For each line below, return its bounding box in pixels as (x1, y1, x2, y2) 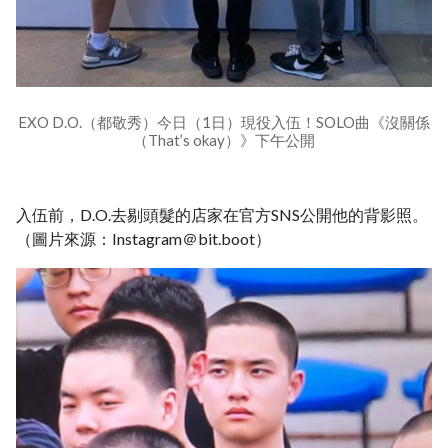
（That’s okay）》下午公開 (133, 130, 315, 149)
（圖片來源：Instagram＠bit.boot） (16, 228, 271, 248)
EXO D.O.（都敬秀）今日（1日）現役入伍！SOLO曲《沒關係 (18, 112, 430, 131)
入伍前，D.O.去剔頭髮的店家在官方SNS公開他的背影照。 (16, 204, 428, 224)
